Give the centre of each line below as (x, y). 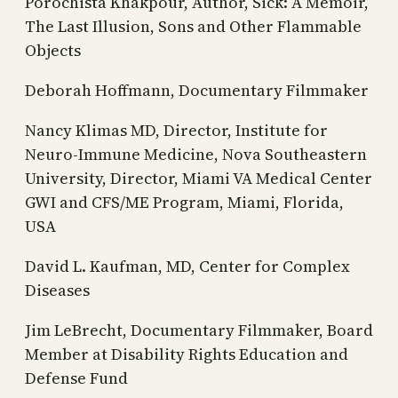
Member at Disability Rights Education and (187, 354)
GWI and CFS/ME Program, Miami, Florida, (184, 202)
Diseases (57, 290)
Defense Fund (76, 378)
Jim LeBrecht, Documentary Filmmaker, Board (199, 330)
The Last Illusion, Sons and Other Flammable (193, 26)
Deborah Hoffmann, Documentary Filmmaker (197, 90)
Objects (53, 50)
